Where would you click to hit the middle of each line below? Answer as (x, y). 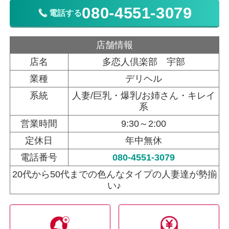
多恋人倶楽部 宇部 (143, 62)
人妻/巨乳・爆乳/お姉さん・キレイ (143, 96)
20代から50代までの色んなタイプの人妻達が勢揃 (114, 175)
